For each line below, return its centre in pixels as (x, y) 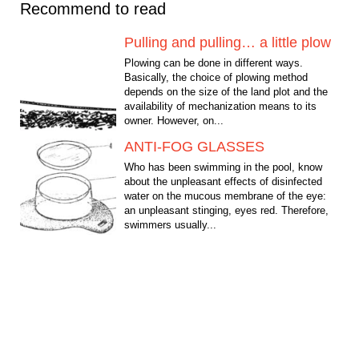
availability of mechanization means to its (220, 107)
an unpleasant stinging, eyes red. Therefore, (226, 211)
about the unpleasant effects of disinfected (223, 182)
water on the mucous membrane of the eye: (225, 196)
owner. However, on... (174, 121)
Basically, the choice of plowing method (216, 78)
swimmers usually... (170, 225)
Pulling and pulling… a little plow (228, 43)
